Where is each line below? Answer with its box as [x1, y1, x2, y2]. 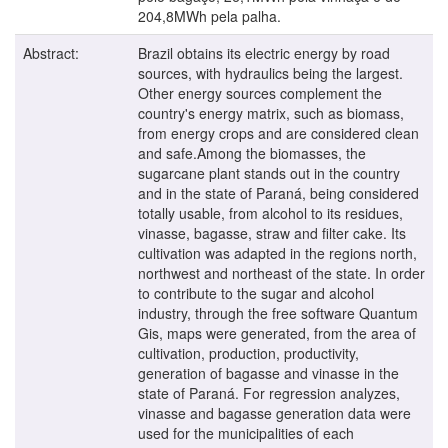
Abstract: [23, 42, 83, 63]
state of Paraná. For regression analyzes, [138, 382, 400, 403]
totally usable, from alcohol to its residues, [138, 202, 403, 223]
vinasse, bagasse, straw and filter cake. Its [138, 222, 406, 243]
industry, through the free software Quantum [138, 302, 418, 323]
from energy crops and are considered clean [138, 122, 419, 143]
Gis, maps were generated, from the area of [138, 322, 416, 343]
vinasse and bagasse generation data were [138, 402, 411, 423]
